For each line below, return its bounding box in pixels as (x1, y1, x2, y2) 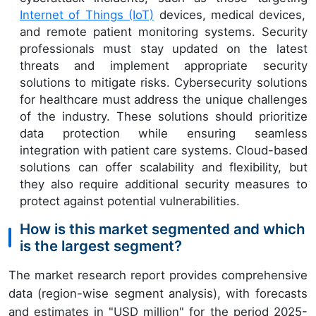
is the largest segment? (20, 236, 182, 255)
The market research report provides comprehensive (8, 267, 308, 282)
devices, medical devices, (154, 7, 306, 22)
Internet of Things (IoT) (20, 7, 154, 22)
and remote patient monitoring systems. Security (20, 24, 308, 39)
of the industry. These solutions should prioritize (20, 109, 308, 123)
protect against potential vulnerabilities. (20, 193, 240, 208)
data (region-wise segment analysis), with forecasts (8, 286, 308, 300)
